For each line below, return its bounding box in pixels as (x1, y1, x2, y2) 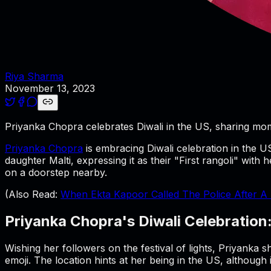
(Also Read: (5, 188, 60, 200)
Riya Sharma (5, 70, 64, 82)
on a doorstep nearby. (5, 166, 107, 178)
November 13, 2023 (5, 82, 95, 94)
